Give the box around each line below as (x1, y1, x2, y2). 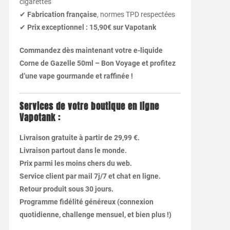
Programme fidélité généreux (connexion (19, 198, 154, 206)
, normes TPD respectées (97, 10, 175, 19)
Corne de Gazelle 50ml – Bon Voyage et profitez (19, 59, 176, 68)
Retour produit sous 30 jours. (19, 185, 113, 194)
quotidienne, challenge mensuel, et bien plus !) (19, 210, 171, 219)
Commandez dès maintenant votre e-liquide (19, 46, 163, 55)
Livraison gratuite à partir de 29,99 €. (19, 133, 140, 142)
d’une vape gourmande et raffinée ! (19, 72, 133, 81)
